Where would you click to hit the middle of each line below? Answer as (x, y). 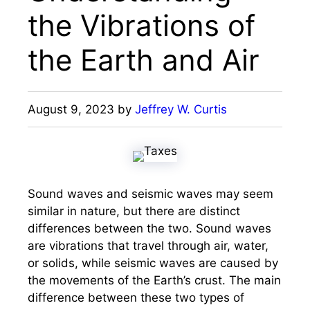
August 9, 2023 (71, 109)
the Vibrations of (142, 25)
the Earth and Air (144, 60)
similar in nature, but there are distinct (134, 211)
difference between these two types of (136, 298)
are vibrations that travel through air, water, (148, 246)
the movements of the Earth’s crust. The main (154, 280)
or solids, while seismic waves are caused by (153, 263)
